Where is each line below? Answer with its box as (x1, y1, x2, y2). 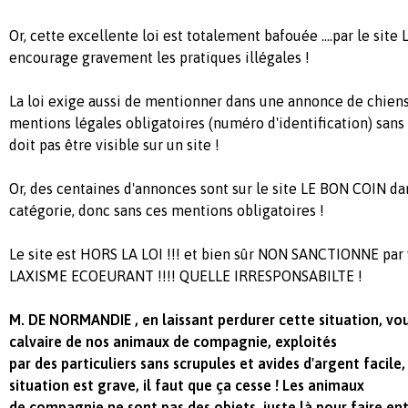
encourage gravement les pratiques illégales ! (9, 49, 310, 66)
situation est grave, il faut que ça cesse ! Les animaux (9, 377, 364, 393)
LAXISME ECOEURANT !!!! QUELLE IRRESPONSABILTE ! (9, 268, 362, 284)
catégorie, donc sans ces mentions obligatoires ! (9, 202, 324, 219)
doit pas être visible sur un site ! (9, 137, 219, 153)
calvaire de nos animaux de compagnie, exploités (9, 333, 337, 350)
